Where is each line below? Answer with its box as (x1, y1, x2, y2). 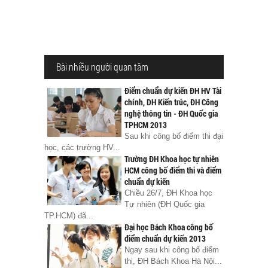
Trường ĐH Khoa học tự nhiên (124, 153, 219, 165)
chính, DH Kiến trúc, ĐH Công (124, 96, 218, 108)
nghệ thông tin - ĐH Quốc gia (124, 108, 218, 120)
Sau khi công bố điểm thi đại (124, 132, 223, 141)
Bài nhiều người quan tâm (56, 60, 148, 74)
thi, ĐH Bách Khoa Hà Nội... (124, 257, 222, 266)
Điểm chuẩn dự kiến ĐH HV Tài (124, 85, 221, 97)
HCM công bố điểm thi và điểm (124, 165, 221, 176)
